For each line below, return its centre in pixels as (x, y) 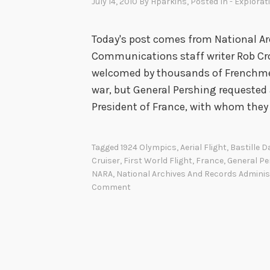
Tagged (106, 148)
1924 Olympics (149, 148)
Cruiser (106, 161)
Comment (111, 187)
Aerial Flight (203, 148)
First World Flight (158, 161)
